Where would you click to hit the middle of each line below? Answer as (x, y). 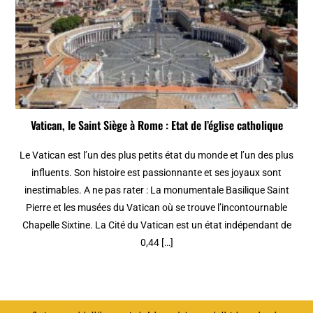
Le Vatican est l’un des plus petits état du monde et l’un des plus (156, 155)
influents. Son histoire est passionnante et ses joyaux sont (156, 172)
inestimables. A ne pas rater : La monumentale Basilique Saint (156, 190)
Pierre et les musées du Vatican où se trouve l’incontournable (156, 207)
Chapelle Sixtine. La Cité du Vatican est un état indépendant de (156, 225)
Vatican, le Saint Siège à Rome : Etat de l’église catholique (156, 125)
